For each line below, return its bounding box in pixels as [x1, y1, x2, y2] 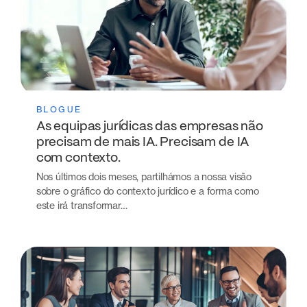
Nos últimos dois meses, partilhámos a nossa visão [36, 171, 251, 183]
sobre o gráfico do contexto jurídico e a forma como [36, 185, 259, 197]
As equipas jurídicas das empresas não [36, 121, 263, 134]
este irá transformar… [36, 199, 127, 212]
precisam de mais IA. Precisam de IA [36, 136, 249, 149]
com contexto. [36, 152, 121, 165]
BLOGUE [36, 103, 82, 114]
